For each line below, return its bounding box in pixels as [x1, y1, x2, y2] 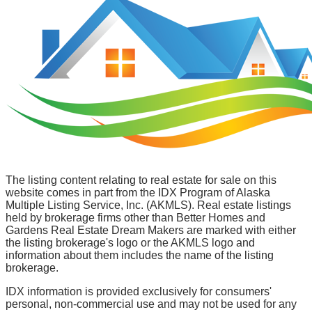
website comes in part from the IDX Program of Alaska [6, 187, 270, 199]
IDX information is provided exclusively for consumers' [6, 286, 272, 298]
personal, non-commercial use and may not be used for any [6, 298, 297, 311]
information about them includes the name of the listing [6, 249, 274, 262]
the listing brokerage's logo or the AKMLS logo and [6, 237, 255, 249]
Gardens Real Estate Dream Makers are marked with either [6, 224, 296, 237]
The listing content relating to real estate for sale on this [6, 174, 276, 187]
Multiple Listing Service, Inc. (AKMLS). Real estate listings [6, 199, 291, 212]
